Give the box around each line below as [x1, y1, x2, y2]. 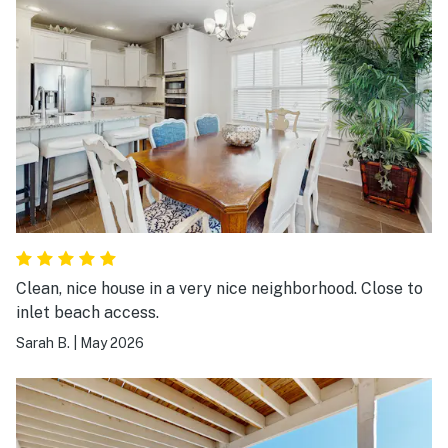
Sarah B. [16, 334, 70, 351]
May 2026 [80, 334, 144, 351]
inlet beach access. [16, 302, 159, 322]
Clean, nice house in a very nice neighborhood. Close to [16, 278, 423, 298]
